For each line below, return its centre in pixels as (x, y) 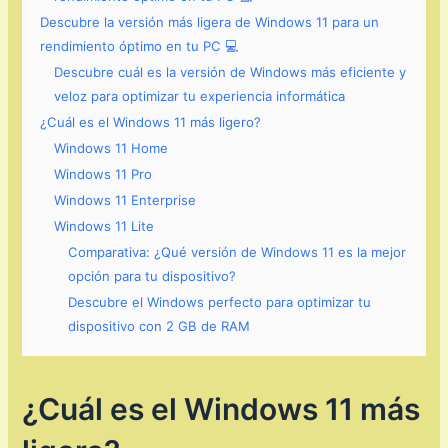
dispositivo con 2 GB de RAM (159, 326)
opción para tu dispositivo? (152, 276)
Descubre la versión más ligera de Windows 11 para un (210, 22)
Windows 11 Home (111, 148)
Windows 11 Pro (103, 174)
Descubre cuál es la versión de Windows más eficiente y (230, 72)
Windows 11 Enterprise (125, 200)
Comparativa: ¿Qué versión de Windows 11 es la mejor (237, 252)
